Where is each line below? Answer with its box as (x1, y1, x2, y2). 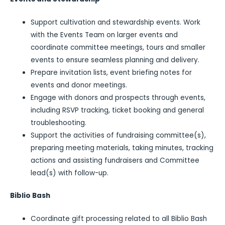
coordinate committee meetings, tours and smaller (31, 42, 206, 52)
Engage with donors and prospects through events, (31, 92, 206, 102)
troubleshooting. (31, 118, 87, 128)
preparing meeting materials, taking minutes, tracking (31, 143, 214, 153)
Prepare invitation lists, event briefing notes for (31, 67, 192, 77)
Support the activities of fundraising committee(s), (31, 130, 206, 140)
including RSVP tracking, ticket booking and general (31, 105, 204, 115)
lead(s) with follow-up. (31, 168, 109, 178)
